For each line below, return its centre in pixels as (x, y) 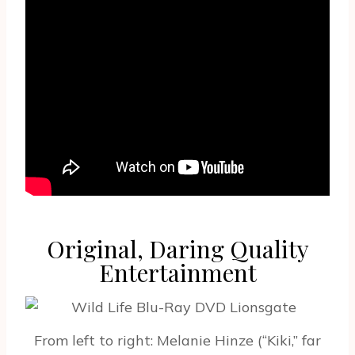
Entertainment (177, 273)
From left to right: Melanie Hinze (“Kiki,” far (177, 340)
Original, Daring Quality (177, 249)
